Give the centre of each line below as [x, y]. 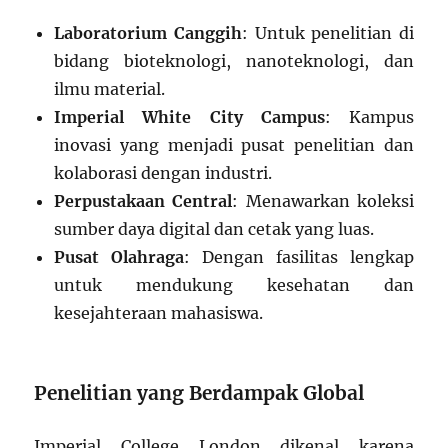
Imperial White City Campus [189, 116]
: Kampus [369, 116]
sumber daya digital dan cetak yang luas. [214, 228]
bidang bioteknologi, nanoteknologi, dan [234, 60]
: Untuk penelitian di [327, 32]
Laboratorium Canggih [148, 32]
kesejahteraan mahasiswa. [159, 312]
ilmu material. [110, 88]
